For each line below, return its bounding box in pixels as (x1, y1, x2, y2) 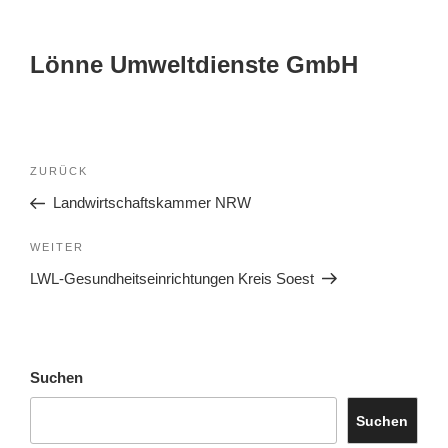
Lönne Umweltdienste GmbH (30, 51, 358, 78)
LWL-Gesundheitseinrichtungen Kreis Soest (30, 269, 314, 287)
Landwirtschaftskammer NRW (52, 194, 251, 211)
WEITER (30, 240, 84, 253)
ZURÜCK (30, 165, 88, 177)
